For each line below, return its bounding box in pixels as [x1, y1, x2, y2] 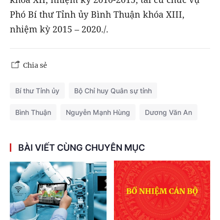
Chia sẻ [23, 60, 47, 70]
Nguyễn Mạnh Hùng [66, 108, 130, 116]
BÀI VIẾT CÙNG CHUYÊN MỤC [18, 142, 145, 153]
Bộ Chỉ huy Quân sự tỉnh [74, 86, 152, 95]
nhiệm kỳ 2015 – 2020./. [10, 23, 109, 35]
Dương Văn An [145, 108, 192, 116]
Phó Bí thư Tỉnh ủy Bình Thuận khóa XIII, [10, 8, 185, 20]
